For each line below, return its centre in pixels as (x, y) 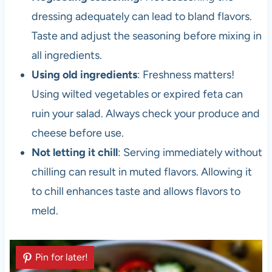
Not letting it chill (74, 153)
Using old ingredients (84, 75)
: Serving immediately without (190, 153)
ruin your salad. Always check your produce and (145, 114)
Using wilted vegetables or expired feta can (137, 94)
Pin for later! (61, 257)
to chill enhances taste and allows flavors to (136, 192)
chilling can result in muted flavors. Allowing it (141, 172)
